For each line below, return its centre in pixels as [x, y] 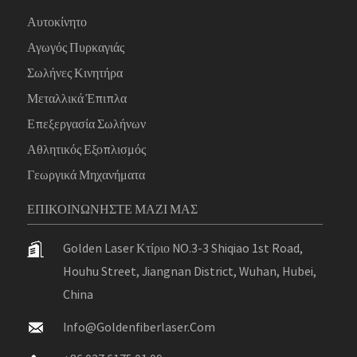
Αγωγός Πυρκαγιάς [76, 47]
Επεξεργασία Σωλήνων [87, 124]
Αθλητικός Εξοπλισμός [87, 149]
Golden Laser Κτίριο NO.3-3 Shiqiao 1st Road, [183, 248]
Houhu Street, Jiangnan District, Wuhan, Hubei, [190, 271]
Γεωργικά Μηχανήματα [86, 175]
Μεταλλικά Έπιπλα [77, 98]
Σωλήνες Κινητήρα [75, 73]
